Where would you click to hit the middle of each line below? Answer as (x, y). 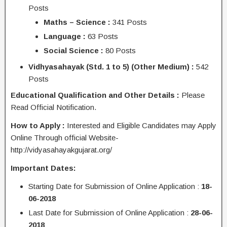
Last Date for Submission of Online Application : (109, 213)
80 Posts (120, 50)
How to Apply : (38, 125)
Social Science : (73, 50)
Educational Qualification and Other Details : (95, 95)
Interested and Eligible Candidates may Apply (141, 125)
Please (192, 95)
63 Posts (102, 36)
